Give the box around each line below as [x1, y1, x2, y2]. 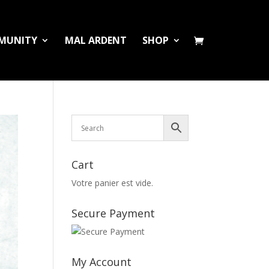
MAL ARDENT [64, 34, 127, 47]
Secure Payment [71, 206, 156, 220]
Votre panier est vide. [71, 177, 154, 189]
